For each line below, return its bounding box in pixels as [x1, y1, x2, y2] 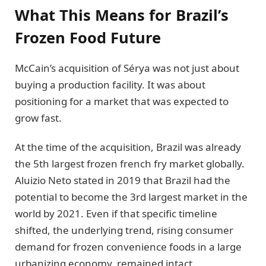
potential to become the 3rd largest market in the [15, 189, 248, 204]
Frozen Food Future [15, 27, 161, 48]
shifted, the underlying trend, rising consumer [15, 223, 233, 237]
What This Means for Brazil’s [15, 5, 229, 26]
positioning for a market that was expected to [15, 94, 229, 109]
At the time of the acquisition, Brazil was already [15, 140, 241, 154]
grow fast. [15, 111, 62, 125]
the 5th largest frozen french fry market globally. [15, 156, 245, 170]
